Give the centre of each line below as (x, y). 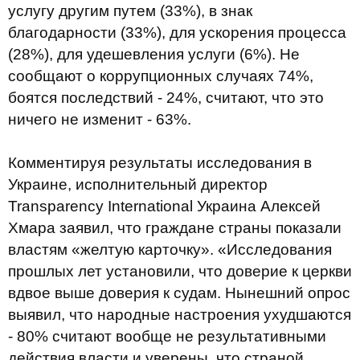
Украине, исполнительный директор (138, 184)
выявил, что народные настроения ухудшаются (180, 315)
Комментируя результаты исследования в (160, 163)
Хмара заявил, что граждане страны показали (175, 228)
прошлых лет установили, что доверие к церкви (180, 271)
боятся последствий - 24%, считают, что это (166, 98)
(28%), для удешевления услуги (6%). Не (154, 54)
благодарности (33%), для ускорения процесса (177, 33)
